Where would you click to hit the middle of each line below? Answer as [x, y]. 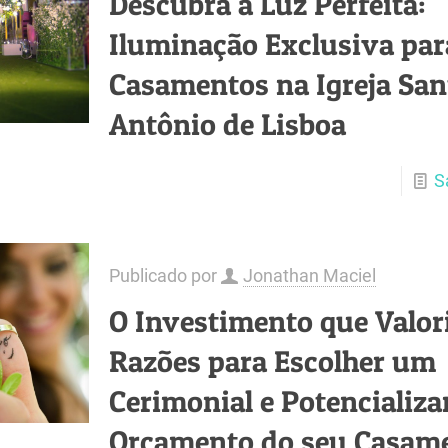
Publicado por [164, 275]
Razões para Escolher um [272, 360]
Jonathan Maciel [309, 275]
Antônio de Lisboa [227, 123]
